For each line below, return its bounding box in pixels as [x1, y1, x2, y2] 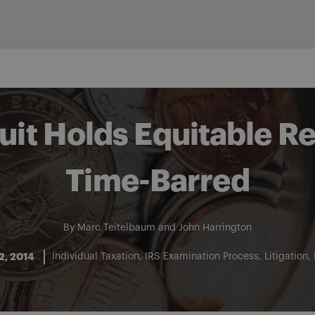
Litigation [264, 252, 308, 262]
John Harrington [179, 223, 252, 233]
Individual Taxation [52, 252, 139, 262]
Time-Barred [65, 166, 250, 197]
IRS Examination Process [145, 252, 259, 262]
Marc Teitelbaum [77, 223, 155, 233]
